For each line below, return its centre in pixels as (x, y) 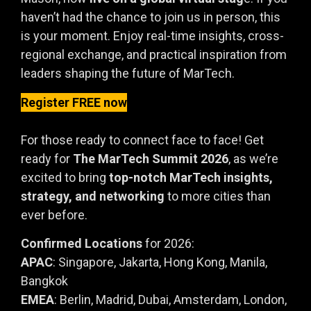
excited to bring (65, 177)
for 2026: (168, 244)
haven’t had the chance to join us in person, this (151, 17)
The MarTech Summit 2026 (151, 158)
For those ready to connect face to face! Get (142, 140)
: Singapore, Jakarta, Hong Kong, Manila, (160, 262)
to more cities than (218, 196)
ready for (47, 158)
